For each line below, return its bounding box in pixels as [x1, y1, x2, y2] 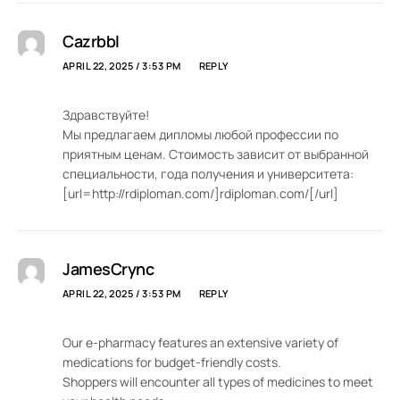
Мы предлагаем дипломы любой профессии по [62, 126, 338, 144]
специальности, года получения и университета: [62, 165, 354, 183]
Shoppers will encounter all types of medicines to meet [62, 373, 373, 391]
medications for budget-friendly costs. [62, 354, 281, 371]
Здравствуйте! [62, 106, 149, 124]
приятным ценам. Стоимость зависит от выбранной [62, 146, 369, 163]
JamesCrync [62, 258, 154, 280]
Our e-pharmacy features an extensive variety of [62, 334, 338, 352]
